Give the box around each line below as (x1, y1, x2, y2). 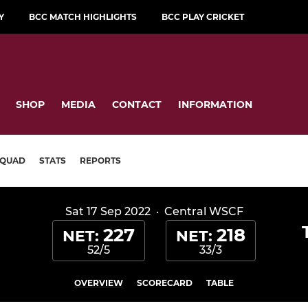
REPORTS (80, 155, 121, 166)
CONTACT (112, 98, 162, 111)
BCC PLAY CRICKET (162, 12, 244, 22)
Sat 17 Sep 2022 (65, 205, 151, 219)
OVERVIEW (74, 278, 123, 289)
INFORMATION (178, 98, 252, 111)
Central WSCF (164, 205, 243, 219)
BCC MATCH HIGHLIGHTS (29, 12, 137, 22)
